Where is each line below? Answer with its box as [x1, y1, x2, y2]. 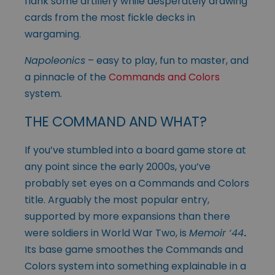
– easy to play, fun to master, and [85, 53, 249, 68]
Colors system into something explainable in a [25, 258, 246, 273]
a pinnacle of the [25, 69, 109, 84]
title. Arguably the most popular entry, [25, 192, 209, 207]
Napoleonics [25, 53, 85, 68]
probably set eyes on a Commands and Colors [25, 176, 249, 190]
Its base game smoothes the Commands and [25, 242, 243, 257]
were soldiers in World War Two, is [25, 225, 189, 240]
